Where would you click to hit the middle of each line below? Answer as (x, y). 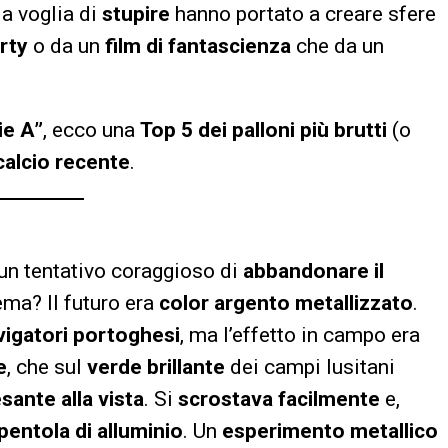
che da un (337, 45)
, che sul (47, 366)
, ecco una (91, 129)
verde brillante (156, 366)
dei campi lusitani (310, 366)
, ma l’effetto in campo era (300, 334)
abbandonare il (313, 270)
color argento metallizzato (286, 302)
